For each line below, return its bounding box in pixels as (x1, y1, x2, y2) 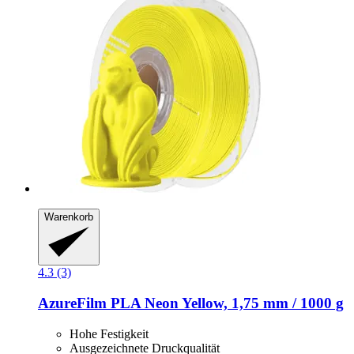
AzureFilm (38, 294, 107, 311)
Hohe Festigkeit (70, 326, 149, 341)
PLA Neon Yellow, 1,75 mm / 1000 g (107, 294, 344, 311)
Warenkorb (44, 210, 93, 223)
